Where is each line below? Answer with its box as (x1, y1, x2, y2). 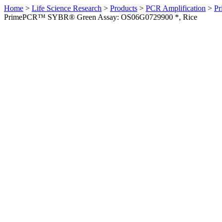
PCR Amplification (146, 4, 206, 12)
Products (110, 4, 137, 12)
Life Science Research (32, 4, 102, 12)
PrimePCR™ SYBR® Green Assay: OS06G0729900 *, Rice (4, 13, 197, 21)
